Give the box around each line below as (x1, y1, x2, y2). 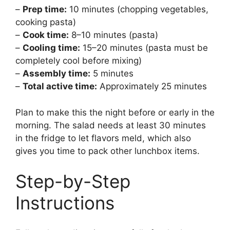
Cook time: (23, 30, 69, 41)
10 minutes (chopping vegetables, (67, 4, 208, 15)
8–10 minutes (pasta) (69, 30, 158, 41)
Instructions (15, 192, 114, 214)
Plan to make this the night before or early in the (15, 107, 215, 118)
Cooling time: (23, 43, 80, 53)
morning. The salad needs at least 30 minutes (15, 120, 206, 130)
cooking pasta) (15, 17, 76, 28)
